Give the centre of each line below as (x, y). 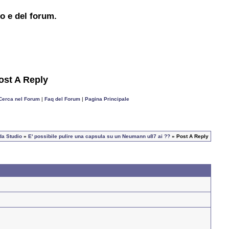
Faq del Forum (62, 99)
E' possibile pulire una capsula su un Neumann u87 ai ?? (99, 136)
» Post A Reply (189, 136)
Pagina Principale (107, 99)
